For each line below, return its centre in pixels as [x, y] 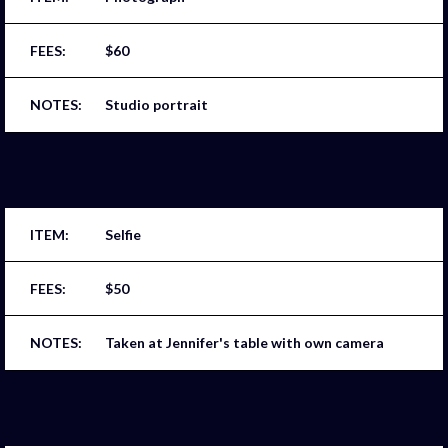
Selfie [123, 234]
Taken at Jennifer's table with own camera [244, 343]
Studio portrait [156, 105]
